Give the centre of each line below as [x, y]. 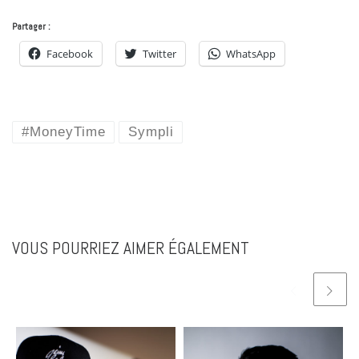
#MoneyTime [63, 131]
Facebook [70, 54]
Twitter [159, 54]
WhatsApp [251, 54]
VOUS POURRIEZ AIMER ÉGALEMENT [131, 248]
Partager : [31, 27]
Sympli [151, 131]
